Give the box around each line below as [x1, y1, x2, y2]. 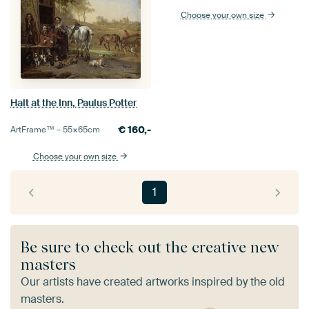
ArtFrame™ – [10, 123, 63, 135]
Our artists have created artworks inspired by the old [21, 274, 285, 289]
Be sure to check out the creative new [21, 237, 279, 256]
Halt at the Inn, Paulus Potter [10, 96, 137, 109]
